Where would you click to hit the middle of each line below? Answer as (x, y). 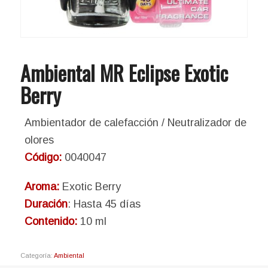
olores (39, 140)
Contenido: (51, 221)
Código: (44, 157)
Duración (46, 204)
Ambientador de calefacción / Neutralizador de (135, 122)
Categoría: (37, 255)
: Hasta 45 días (104, 204)
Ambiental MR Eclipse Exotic (124, 72)
